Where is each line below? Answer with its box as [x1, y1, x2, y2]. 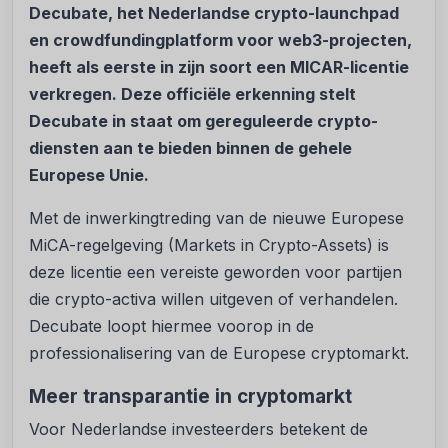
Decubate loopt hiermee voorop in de [29, 316, 314, 337]
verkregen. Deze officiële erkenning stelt [29, 84, 356, 105]
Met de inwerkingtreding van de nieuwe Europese [29, 208, 404, 229]
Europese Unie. [29, 165, 149, 186]
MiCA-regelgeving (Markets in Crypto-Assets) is [29, 235, 389, 256]
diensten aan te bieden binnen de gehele [29, 138, 352, 159]
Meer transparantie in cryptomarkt [29, 385, 352, 409]
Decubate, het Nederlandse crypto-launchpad [29, 3, 399, 24]
